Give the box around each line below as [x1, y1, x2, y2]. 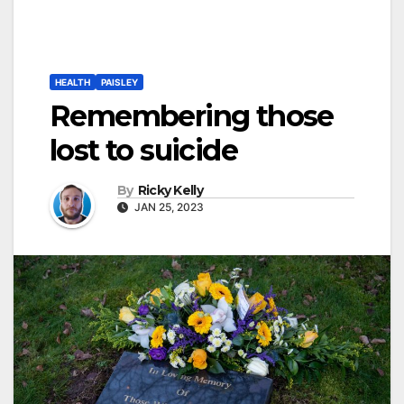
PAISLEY [101, 77, 138, 88]
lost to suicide [50, 133, 237, 169]
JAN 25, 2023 [132, 199, 204, 214]
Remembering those [50, 98, 334, 134]
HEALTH [55, 77, 90, 88]
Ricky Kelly [137, 181, 203, 198]
